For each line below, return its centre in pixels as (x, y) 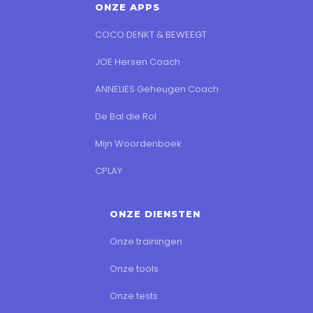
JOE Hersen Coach (137, 61)
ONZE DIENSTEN (155, 213)
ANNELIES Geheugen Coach (156, 89)
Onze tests (133, 296)
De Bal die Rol (125, 116)
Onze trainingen (146, 241)
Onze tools (134, 268)
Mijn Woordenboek (138, 143)
